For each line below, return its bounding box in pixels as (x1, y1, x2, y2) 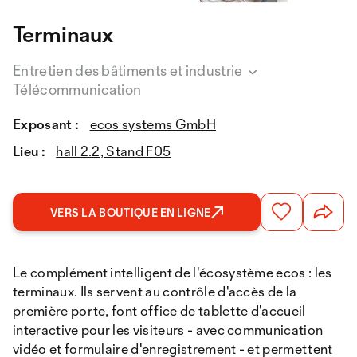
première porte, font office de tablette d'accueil (13, 301, 306, 319)
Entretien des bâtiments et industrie (13, 61, 245, 79)
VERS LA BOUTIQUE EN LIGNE (50, 205, 211, 219)
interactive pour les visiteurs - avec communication (13, 320, 324, 338)
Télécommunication (13, 80, 142, 98)
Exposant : (13, 115, 80, 132)
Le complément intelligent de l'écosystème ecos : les (13, 263, 332, 280)
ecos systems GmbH (89, 115, 216, 132)
